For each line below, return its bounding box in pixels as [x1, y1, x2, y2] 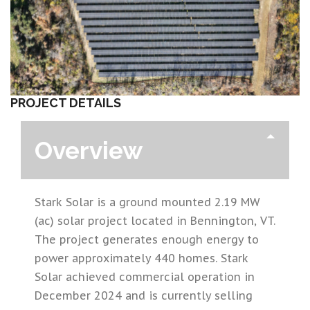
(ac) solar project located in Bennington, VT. [35, 213, 275, 228]
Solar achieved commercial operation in [35, 269, 255, 284]
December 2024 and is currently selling [35, 288, 253, 302]
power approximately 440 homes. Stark [35, 250, 248, 265]
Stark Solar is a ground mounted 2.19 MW [35, 194, 260, 209]
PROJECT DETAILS [10, 95, 121, 111]
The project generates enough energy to [35, 232, 259, 246]
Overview [35, 136, 143, 165]
